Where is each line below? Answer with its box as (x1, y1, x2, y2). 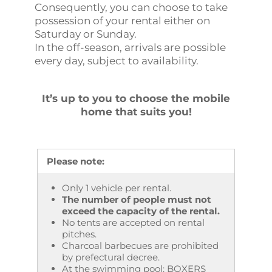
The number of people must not (62, 193, 212, 205)
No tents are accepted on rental (62, 216, 205, 228)
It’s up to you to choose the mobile (42, 92, 230, 104)
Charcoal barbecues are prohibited (62, 239, 219, 251)
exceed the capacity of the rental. (62, 205, 220, 217)
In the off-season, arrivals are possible (35, 41, 226, 53)
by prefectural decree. (62, 251, 160, 263)
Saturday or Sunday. (35, 27, 137, 40)
